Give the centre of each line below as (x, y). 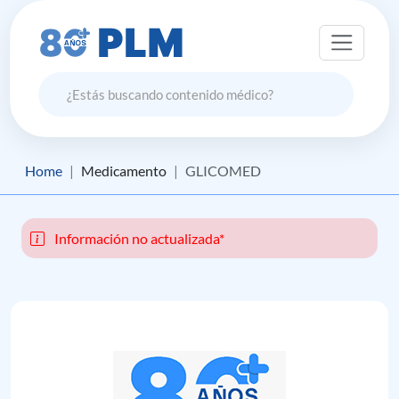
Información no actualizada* (138, 238)
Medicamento (124, 171)
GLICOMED (223, 171)
